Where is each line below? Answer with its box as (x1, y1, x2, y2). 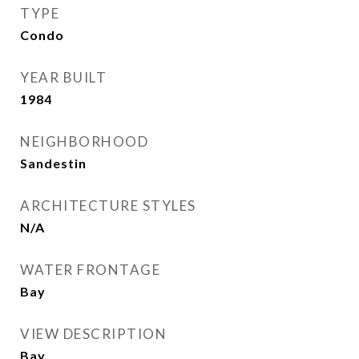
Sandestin (20, 155, 87, 171)
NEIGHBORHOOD (20, 133, 148, 150)
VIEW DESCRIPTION (20, 325, 167, 342)
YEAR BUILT (20, 69, 107, 86)
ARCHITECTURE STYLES (20, 197, 196, 214)
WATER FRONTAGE (20, 261, 160, 278)
